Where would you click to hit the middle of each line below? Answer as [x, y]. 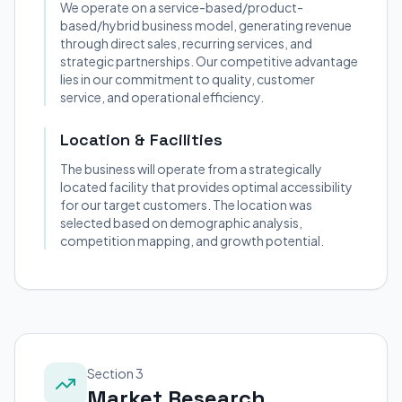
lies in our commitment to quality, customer [188, 79]
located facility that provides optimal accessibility [206, 187]
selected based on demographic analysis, [181, 223]
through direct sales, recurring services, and [186, 43]
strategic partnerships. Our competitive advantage [209, 61]
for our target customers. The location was [186, 205]
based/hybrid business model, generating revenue [206, 25]
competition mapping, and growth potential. [192, 240]
